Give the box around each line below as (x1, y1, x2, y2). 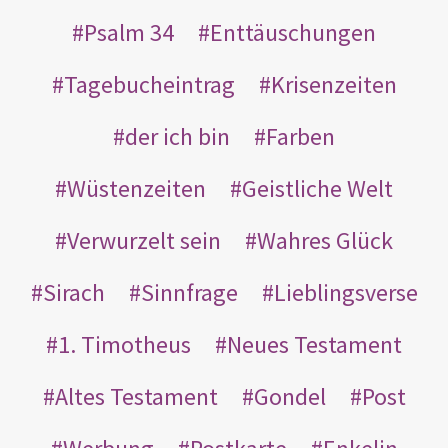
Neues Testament (227, 328, 402, 360)
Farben (266, 120, 335, 152)
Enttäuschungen (210, 16, 376, 48)
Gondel (253, 380, 326, 412)
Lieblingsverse (273, 276, 418, 308)
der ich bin (125, 120, 230, 152)
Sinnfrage (140, 276, 238, 308)
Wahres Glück (257, 224, 393, 256)
